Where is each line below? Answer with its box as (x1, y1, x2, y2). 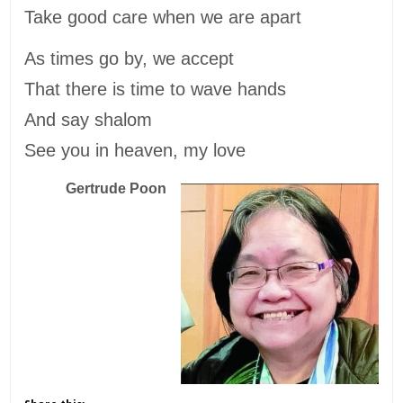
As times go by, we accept (24, 48, 235, 68)
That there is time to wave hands (24, 78, 292, 99)
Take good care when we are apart (24, 6, 302, 27)
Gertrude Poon (54, 180, 166, 196)
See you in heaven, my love (24, 139, 246, 160)
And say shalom (24, 109, 158, 130)
